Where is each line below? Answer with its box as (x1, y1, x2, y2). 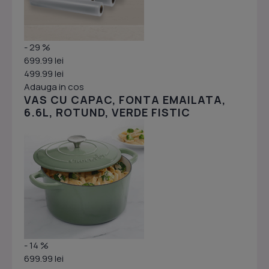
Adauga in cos (24, 80, 84, 94)
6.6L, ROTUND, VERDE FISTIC (24, 105, 190, 120)
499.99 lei (24, 67, 64, 80)
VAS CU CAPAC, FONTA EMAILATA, (24, 92, 226, 107)
